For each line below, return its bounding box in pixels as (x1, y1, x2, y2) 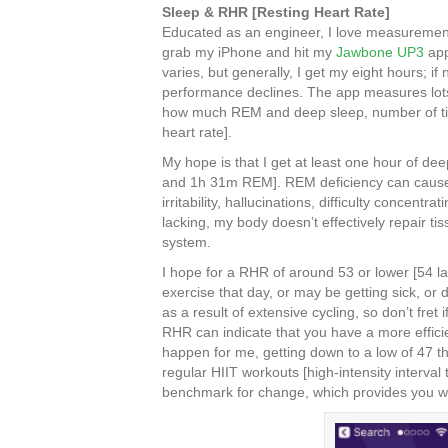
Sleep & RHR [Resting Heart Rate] (162, 3, 390, 20)
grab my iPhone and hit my (162, 43, 336, 60)
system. (162, 233, 211, 250)
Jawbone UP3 (336, 43, 424, 60)
